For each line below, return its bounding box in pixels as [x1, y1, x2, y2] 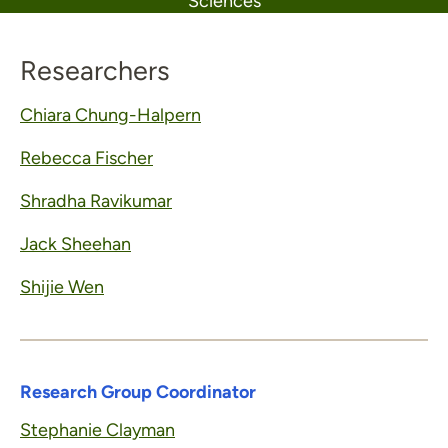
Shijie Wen [20, 276, 104, 298]
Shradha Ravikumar [20, 190, 172, 212]
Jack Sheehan [20, 233, 131, 255]
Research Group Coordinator [20, 381, 256, 403]
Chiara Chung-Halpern [20, 104, 201, 126]
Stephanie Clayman [20, 419, 175, 441]
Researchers [20, 54, 170, 87]
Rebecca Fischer [20, 147, 153, 169]
